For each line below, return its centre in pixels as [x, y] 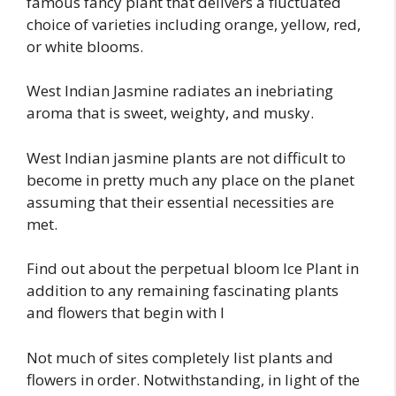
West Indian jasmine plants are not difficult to [186, 157]
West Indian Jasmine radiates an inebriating [180, 91]
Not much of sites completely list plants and [180, 357]
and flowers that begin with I [126, 313]
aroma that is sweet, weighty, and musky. [170, 113]
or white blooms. [85, 46]
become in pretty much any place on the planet [190, 179]
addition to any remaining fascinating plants [183, 291]
